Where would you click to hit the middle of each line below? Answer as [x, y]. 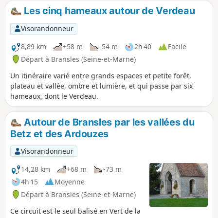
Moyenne [70, 182]
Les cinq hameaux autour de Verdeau [108, 10]
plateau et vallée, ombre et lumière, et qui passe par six [101, 86]
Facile [177, 47]
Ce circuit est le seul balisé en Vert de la [75, 211]
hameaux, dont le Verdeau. [54, 96]
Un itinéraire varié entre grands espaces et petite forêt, [101, 75]
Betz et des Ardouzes [60, 134]
